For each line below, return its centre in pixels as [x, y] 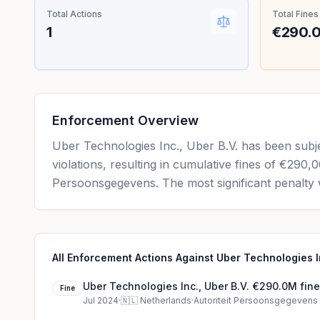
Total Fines [295, 14]
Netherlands [166, 300]
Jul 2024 [101, 300]
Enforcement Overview [125, 120]
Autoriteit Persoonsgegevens [256, 300]
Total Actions [74, 14]
